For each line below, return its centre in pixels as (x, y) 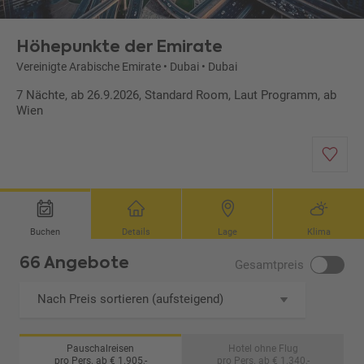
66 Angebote (75, 263)
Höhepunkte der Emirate (119, 47)
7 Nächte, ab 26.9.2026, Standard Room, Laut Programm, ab (176, 95)
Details (136, 232)
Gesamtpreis (270, 265)
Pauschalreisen (101, 349)
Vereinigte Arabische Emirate (89, 67)
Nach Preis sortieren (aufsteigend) (131, 299)
